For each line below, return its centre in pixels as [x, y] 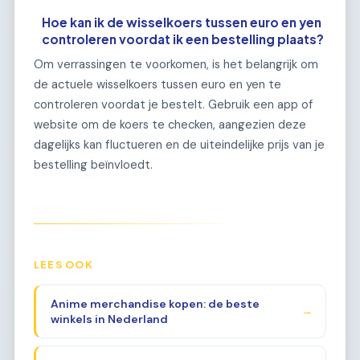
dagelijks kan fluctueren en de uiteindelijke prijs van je [179, 144]
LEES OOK [63, 264]
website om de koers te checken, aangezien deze [170, 124]
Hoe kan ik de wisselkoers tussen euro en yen [182, 22]
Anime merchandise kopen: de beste [155, 303]
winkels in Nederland [109, 319]
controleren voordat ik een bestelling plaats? [183, 39]
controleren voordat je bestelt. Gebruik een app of [173, 104]
